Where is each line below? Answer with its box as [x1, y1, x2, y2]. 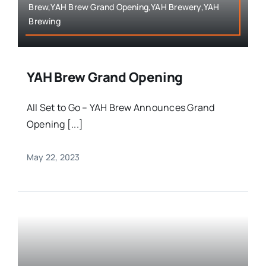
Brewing [28, 15, 61, 27]
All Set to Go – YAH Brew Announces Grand [26, 101, 215, 115]
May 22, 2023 [26, 151, 80, 163]
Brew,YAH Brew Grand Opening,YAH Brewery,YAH [28, 1, 220, 13]
